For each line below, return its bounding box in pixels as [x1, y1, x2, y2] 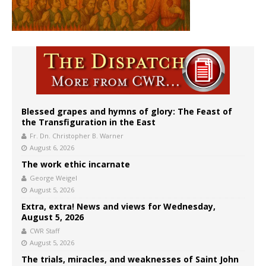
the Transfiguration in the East [21, 116, 156, 128]
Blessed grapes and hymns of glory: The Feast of [21, 106, 232, 118]
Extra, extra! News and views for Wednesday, [21, 201, 216, 213]
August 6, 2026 [30, 143, 74, 153]
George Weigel [30, 173, 77, 183]
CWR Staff [30, 226, 59, 236]
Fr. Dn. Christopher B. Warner [30, 131, 123, 141]
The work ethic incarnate [21, 159, 130, 170]
